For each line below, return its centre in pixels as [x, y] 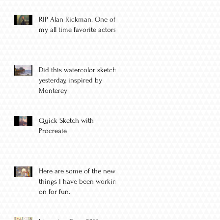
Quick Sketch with [66, 121]
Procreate [53, 131]
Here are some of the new [77, 171]
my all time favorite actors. [78, 30]
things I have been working [79, 182]
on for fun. [55, 192]
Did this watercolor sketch [78, 70]
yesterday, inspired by [70, 81]
